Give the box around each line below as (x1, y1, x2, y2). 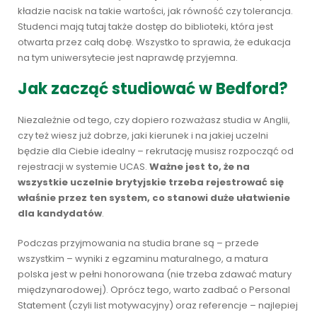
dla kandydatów (18, 207, 102, 220)
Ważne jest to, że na (149, 160, 250, 173)
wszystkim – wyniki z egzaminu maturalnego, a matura (18, 252, 268, 265)
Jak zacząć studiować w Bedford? (18, 78, 288, 100)
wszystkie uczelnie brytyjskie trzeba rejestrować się (18, 175, 284, 189)
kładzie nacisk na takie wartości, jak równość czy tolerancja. (18, 4, 293, 18)
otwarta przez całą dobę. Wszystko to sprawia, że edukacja (18, 35, 291, 49)
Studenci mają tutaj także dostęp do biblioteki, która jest (18, 20, 273, 33)
